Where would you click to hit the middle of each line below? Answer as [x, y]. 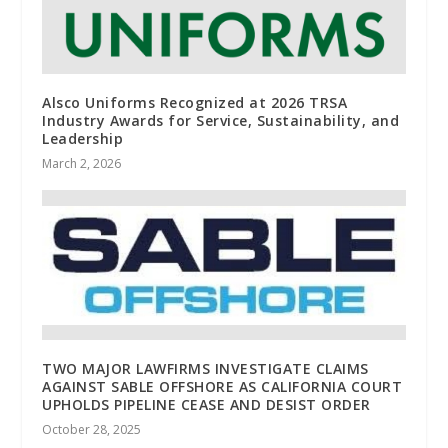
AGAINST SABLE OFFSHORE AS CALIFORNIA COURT [222, 387]
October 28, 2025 [92, 430]
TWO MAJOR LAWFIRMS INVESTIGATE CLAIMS [205, 369]
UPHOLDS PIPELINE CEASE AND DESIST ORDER [206, 405]
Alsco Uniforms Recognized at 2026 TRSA [195, 103]
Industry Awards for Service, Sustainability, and [221, 121]
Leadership [83, 139]
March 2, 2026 [82, 164]
